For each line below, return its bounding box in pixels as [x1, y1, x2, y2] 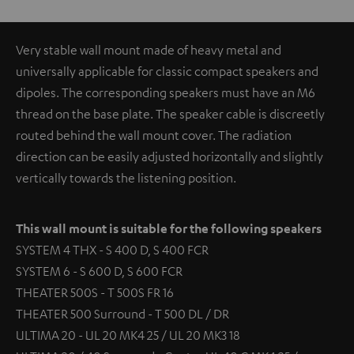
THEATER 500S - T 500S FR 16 [16, 284, 174, 300]
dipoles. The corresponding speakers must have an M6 [16, 84, 315, 100]
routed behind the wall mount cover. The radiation [16, 126, 292, 143]
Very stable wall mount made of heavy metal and [16, 41, 281, 58]
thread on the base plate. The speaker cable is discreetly [16, 105, 325, 122]
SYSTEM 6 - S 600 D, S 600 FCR [16, 262, 183, 279]
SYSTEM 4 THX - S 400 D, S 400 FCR [16, 241, 209, 258]
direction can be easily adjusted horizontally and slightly [16, 148, 323, 164]
